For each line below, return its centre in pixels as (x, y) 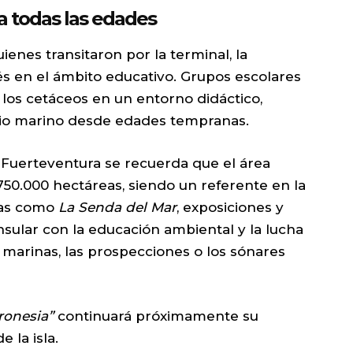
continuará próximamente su (156, 316)
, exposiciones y (230, 208)
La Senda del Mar (117, 208)
